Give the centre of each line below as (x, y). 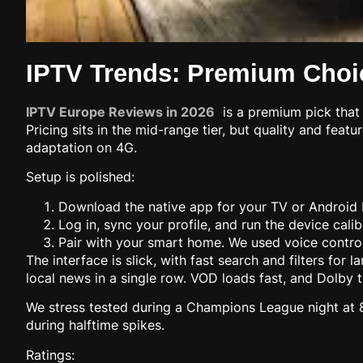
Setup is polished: (80, 177)
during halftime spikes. (95, 325)
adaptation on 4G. (81, 148)
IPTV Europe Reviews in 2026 (120, 112)
